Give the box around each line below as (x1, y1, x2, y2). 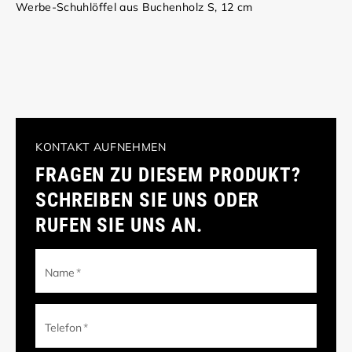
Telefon (45, 320, 82, 335)
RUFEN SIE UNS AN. (35, 214, 203, 237)
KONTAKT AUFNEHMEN (35, 139, 167, 154)
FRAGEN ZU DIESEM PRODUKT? (35, 163, 301, 187)
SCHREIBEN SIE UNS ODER (35, 189, 260, 212)
